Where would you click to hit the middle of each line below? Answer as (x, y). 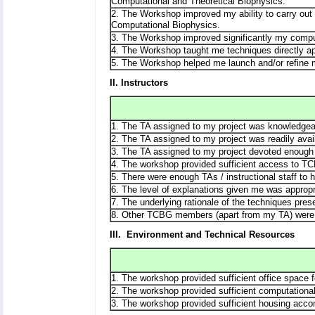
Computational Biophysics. (166, 25)
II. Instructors (139, 83)
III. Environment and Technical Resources (202, 235)
